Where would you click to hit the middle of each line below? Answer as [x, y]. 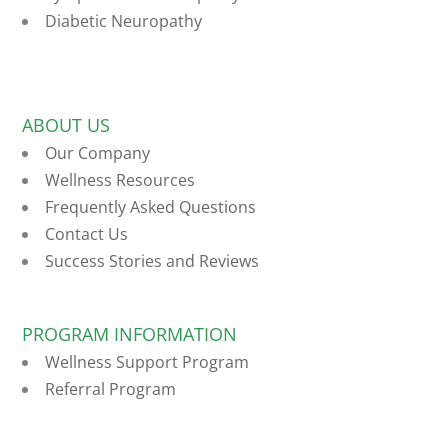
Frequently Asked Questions [151, 206]
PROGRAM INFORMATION [130, 334]
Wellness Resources [120, 179]
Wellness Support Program [147, 362]
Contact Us [87, 233]
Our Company [98, 152]
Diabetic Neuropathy [124, 21]
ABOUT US [66, 124]
